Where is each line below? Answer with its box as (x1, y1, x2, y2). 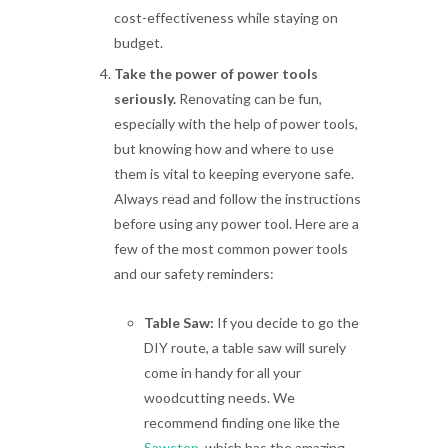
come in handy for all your (144, 364, 301, 381)
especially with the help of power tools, (114, 115, 358, 132)
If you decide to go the (217, 314, 359, 331)
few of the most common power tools (114, 240, 348, 257)
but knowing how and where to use (114, 140, 334, 157)
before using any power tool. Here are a (114, 215, 359, 232)
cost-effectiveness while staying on (114, 9, 338, 26)
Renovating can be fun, (176, 90, 322, 107)
